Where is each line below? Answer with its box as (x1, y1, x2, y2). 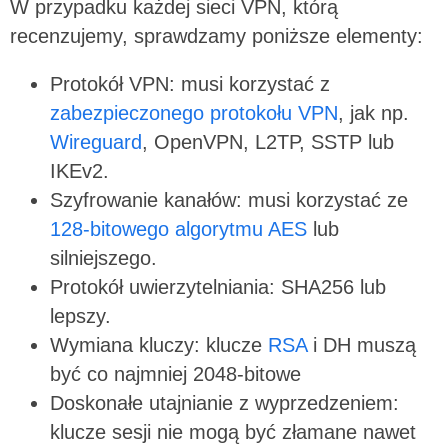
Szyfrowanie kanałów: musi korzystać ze (50, 189, 408, 212)
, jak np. (338, 102, 409, 125)
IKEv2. (50, 160, 109, 183)
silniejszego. (50, 247, 157, 270)
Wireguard (50, 131, 142, 154)
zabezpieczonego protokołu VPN (50, 102, 338, 125)
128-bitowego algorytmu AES (50, 218, 307, 241)
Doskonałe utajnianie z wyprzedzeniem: (50, 392, 399, 415)
